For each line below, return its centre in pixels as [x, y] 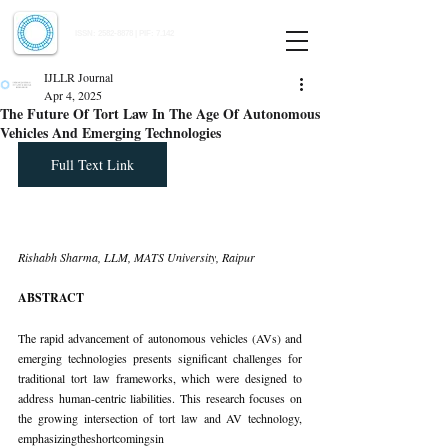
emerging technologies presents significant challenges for [160, 358]
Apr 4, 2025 [73, 95]
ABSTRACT [51, 297]
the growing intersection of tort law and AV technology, [160, 418]
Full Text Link [92, 164]
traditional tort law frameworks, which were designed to [160, 378]
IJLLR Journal [78, 77]
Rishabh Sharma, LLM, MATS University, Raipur [136, 257]
